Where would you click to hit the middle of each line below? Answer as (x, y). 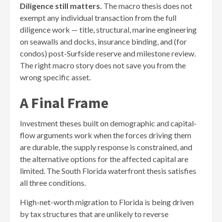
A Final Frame (64, 102)
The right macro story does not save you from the (103, 65)
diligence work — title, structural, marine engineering (108, 29)
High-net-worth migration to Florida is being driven (107, 202)
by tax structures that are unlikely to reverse (94, 214)
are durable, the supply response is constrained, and (106, 147)
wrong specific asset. (55, 77)
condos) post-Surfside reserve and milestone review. (108, 53)
